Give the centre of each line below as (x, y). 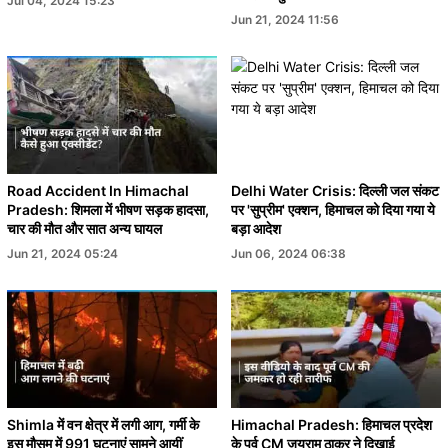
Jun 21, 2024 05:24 (62, 253)
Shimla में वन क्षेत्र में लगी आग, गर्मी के (103, 424)
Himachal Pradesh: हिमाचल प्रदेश (331, 424)
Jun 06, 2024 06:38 (288, 253)
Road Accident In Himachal (98, 190)
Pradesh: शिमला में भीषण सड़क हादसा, (108, 209)
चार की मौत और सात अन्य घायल (84, 228)
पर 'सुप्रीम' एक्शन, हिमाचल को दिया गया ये (333, 209)
